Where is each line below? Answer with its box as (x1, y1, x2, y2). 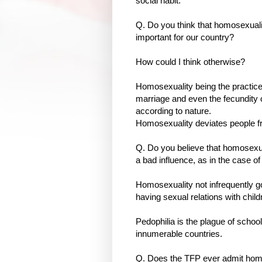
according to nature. (136, 105, 211, 116)
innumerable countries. (136, 228, 222, 239)
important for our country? (136, 32, 234, 42)
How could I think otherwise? (136, 56, 245, 67)
